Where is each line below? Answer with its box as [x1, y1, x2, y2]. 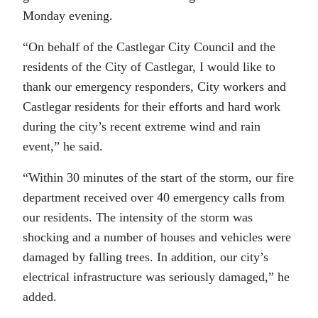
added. [23, 289, 57, 304]
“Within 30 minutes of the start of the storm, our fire [23, 170, 294, 185]
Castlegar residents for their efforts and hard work [23, 99, 280, 114]
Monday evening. [23, 8, 113, 23]
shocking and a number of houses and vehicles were [23, 229, 291, 244]
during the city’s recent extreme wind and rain [23, 119, 261, 133]
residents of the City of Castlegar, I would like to [23, 59, 275, 74]
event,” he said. [23, 138, 103, 153]
